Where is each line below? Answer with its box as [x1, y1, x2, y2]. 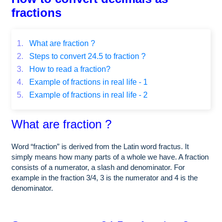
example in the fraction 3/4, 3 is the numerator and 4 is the [11, 173, 198, 182]
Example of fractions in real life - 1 [27, 78, 148, 87]
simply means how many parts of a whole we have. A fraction [11, 153, 209, 162]
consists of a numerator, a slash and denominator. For [11, 163, 185, 172]
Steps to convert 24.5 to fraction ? [27, 52, 146, 61]
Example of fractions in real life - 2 [27, 91, 148, 100]
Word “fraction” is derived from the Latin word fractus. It [11, 142, 189, 151]
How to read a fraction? [27, 65, 111, 74]
